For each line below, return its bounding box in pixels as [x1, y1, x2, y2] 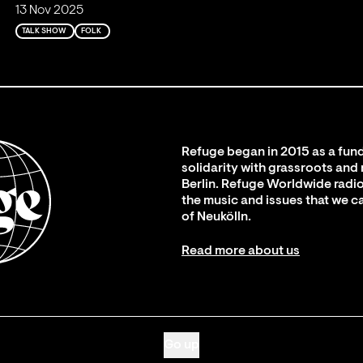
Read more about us [181, 244, 300, 258]
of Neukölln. [181, 210, 251, 224]
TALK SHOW [22, 27, 66, 35]
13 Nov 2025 [15, 3, 84, 17]
